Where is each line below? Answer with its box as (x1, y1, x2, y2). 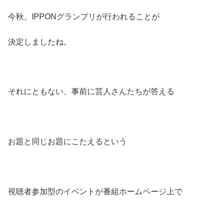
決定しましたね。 (8, 37, 71, 46)
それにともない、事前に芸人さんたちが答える (8, 87, 174, 96)
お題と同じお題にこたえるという (8, 137, 127, 146)
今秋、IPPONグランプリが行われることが (8, 12, 160, 21)
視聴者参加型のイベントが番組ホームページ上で (8, 187, 182, 196)
